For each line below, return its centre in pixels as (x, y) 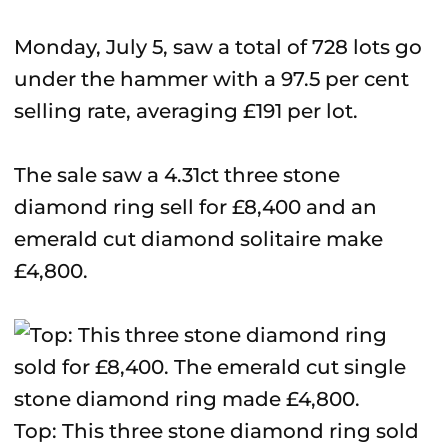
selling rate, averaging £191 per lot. (186, 111)
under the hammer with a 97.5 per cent (211, 79)
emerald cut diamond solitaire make (198, 239)
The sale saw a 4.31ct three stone (177, 175)
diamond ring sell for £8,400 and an (195, 207)
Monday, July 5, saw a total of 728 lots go (218, 47)
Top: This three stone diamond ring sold (216, 431)
